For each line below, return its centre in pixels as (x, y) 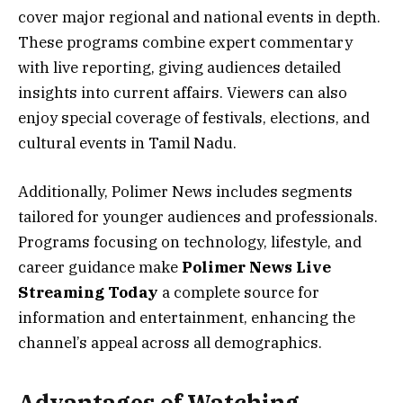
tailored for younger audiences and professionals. (198, 217)
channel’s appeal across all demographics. (170, 343)
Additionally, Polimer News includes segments (185, 192)
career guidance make (100, 268)
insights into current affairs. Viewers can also (183, 92)
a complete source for (239, 293)
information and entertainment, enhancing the (187, 318)
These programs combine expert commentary (185, 42)
